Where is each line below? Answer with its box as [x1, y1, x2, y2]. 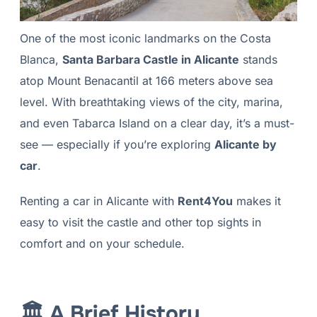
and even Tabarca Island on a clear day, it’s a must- [19, 116, 294, 131]
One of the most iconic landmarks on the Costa [19, 31, 271, 46]
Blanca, [19, 52, 62, 67]
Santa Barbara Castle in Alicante [62, 52, 239, 67]
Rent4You [177, 194, 233, 209]
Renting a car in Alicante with [19, 194, 178, 209]
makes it [232, 194, 281, 209]
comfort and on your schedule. [19, 236, 185, 251]
